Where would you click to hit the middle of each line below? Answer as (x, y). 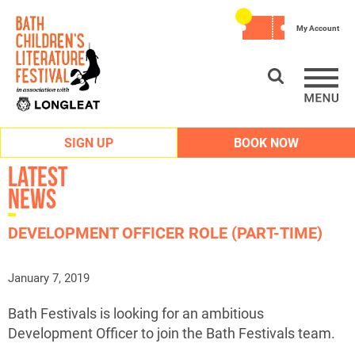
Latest (38, 176)
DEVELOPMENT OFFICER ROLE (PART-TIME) (165, 232)
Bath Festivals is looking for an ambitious (136, 313)
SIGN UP (89, 142)
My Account (318, 28)
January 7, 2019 (49, 277)
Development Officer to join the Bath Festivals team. (172, 333)
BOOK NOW (266, 142)
